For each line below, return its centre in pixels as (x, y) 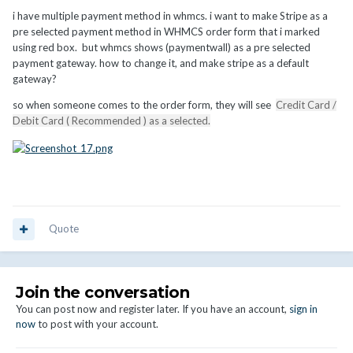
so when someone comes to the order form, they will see (144, 105)
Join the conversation (103, 293)
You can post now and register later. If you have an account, (152, 309)
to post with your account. (97, 324)
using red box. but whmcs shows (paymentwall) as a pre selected (162, 48)
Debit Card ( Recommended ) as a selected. (111, 121)
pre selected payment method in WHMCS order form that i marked (166, 32)
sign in (303, 309)
